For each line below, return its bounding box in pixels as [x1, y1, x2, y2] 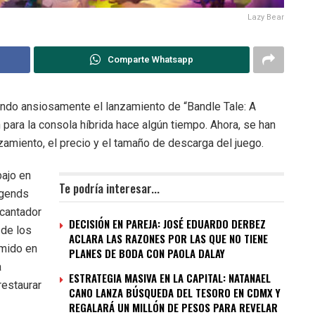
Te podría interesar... [59, 179, 160, 197]
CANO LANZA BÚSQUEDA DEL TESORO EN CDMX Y [69, 284, 281, 300]
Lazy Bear [247, 11, 284, 23]
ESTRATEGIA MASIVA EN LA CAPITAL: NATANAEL [69, 269, 271, 285]
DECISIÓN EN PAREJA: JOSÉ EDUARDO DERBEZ [69, 215, 266, 231]
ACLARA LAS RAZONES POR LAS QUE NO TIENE [69, 230, 268, 246]
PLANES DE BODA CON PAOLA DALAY [69, 245, 225, 261]
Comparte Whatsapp [107, 52, 193, 66]
